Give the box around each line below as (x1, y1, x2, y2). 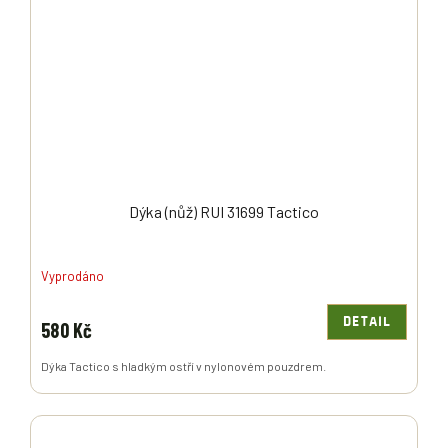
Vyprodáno (41, 267, 104, 284)
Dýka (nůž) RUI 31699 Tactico (129, 202, 319, 222)
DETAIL (343, 315, 391, 330)
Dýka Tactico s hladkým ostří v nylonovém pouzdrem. (41, 359, 326, 374)
